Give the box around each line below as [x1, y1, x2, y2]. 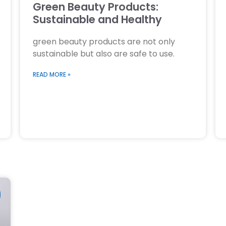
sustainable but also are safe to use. [33, 48, 175, 60]
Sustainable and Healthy [33, 12, 162, 27]
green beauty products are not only [33, 36, 176, 48]
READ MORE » [33, 70, 71, 79]
